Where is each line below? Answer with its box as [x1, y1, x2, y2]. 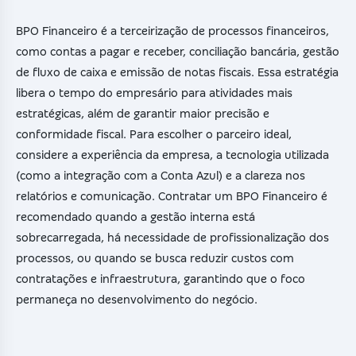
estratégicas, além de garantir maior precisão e [16, 107, 269, 121]
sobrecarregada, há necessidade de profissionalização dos [16, 231, 329, 245]
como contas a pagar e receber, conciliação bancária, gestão [16, 45, 339, 59]
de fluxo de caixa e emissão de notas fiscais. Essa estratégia [16, 66, 339, 79]
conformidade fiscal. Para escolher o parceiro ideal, [16, 128, 292, 141]
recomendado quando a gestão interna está [16, 211, 255, 224]
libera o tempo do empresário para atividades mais [16, 87, 292, 100]
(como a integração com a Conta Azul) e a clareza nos [16, 169, 305, 183]
